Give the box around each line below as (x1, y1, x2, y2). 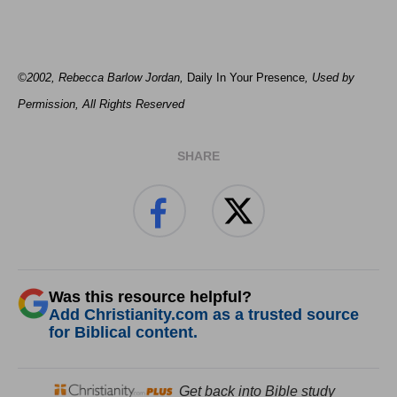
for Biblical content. (49, 323, 198, 341)
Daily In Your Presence (183, 71, 305, 84)
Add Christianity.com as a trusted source (49, 306, 359, 323)
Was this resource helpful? (49, 288, 252, 306)
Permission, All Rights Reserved (18, 97, 184, 111)
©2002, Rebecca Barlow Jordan (18, 71, 180, 84)
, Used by (305, 71, 354, 84)
